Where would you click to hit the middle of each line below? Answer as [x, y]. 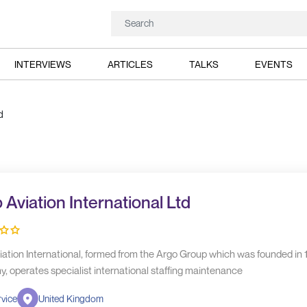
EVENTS [274, 64]
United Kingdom [71, 298]
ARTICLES [130, 64]
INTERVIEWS [42, 64]
